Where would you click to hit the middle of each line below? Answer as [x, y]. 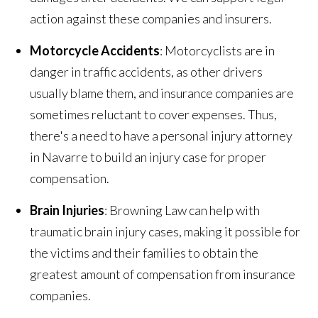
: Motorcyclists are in [218, 51]
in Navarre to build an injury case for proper [148, 157]
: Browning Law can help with [182, 210]
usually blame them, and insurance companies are [162, 93]
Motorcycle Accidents [95, 51]
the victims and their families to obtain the [144, 253]
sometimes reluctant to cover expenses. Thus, [154, 115]
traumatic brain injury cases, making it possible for [165, 232]
